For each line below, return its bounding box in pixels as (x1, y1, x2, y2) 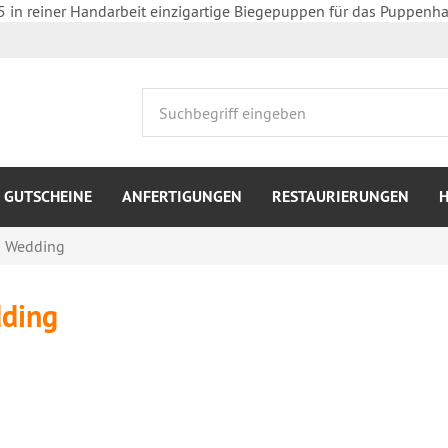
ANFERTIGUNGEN (122, 186, 242, 207)
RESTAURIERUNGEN (272, 186, 409, 207)
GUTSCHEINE (4, 186, 92, 207)
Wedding (5, 236, 65, 256)
